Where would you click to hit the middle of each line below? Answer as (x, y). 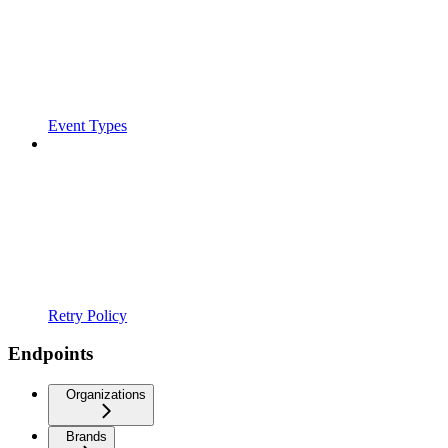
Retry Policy (87, 315)
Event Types (87, 125)
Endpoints (50, 354)
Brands (86, 437)
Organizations (106, 395)
